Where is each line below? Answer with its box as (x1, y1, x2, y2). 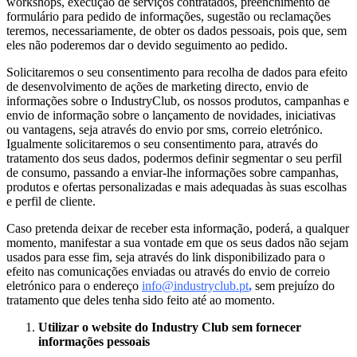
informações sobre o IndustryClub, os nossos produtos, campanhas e (6, 94, 349, 108)
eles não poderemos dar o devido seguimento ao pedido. (6, 38, 288, 53)
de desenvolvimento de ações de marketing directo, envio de (6, 80, 308, 94)
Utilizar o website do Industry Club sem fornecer (38, 320, 301, 335)
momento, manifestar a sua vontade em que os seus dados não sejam (6, 236, 348, 250)
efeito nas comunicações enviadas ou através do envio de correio (6, 265, 330, 279)
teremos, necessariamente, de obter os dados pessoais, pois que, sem (6, 24, 347, 38)
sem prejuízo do (255, 279, 335, 293)
